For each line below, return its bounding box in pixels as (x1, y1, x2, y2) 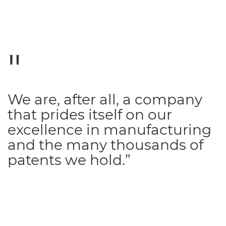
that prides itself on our (8, 105, 172, 123)
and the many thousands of (8, 136, 203, 153)
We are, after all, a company (8, 90, 202, 108)
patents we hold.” (8, 151, 131, 168)
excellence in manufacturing (8, 121, 211, 138)
